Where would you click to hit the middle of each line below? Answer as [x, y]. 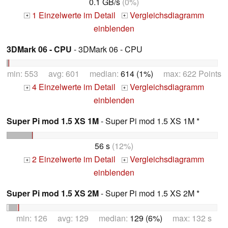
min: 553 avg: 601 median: [64, 74]
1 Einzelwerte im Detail [73, 15]
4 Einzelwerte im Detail [73, 87]
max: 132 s [187, 218]
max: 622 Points [187, 74]
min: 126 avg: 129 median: [73, 218]
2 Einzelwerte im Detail [73, 159]
